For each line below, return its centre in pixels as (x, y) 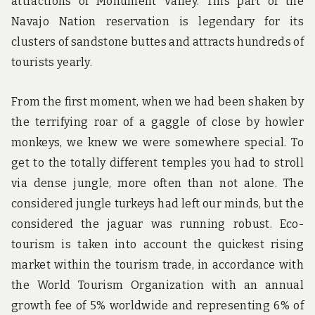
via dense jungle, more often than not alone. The (157, 184)
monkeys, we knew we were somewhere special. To (157, 143)
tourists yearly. (52, 63)
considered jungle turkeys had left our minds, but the (157, 204)
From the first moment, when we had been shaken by (157, 102)
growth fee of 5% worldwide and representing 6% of (157, 306)
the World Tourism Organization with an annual (157, 285)
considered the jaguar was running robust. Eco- (157, 224)
